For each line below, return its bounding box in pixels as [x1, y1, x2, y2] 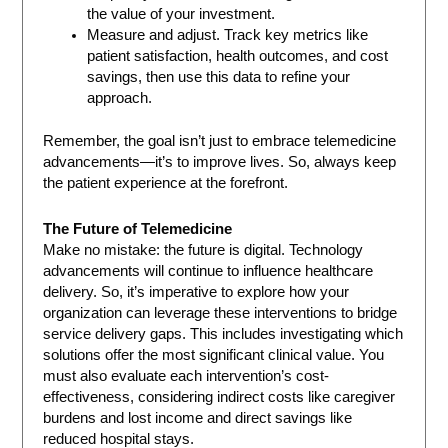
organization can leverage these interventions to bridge [43, 305, 398, 322]
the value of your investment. [87, 6, 276, 23]
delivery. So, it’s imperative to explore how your [43, 284, 350, 301]
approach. [87, 90, 153, 107]
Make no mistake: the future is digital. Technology [43, 242, 364, 259]
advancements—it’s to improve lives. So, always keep [43, 153, 397, 170]
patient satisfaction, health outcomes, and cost [87, 48, 389, 65]
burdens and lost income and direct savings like [43, 410, 353, 427]
